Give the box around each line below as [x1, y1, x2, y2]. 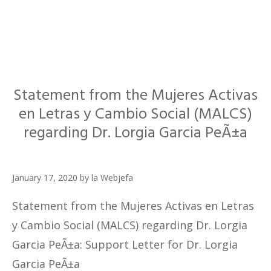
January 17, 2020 [12, 172, 77, 184]
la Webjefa [91, 172, 133, 184]
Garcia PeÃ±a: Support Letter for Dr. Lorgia [12, 237, 238, 252]
